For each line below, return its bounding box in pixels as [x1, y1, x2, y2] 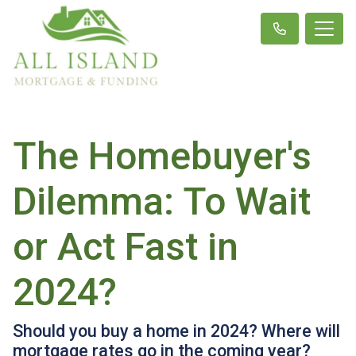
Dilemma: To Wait [13, 179, 311, 224]
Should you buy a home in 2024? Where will [13, 321, 340, 341]
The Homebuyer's [13, 133, 311, 179]
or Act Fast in [13, 224, 238, 269]
